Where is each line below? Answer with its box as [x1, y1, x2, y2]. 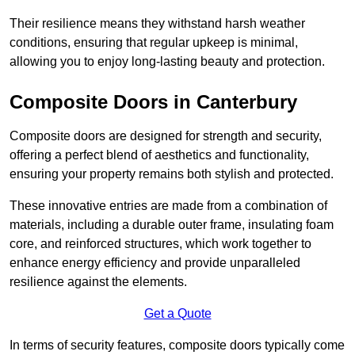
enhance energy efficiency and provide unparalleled [10, 256, 300, 270]
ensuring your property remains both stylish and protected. [10, 167, 334, 181]
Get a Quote [143, 307, 212, 321]
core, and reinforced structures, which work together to [10, 237, 311, 251]
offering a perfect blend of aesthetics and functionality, [10, 148, 309, 162]
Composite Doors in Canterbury [10, 91, 297, 113]
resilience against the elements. [10, 275, 187, 289]
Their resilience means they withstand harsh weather [10, 17, 305, 31]
